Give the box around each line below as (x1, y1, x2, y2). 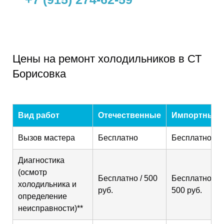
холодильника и (18, 180, 76, 188)
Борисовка (12, 67, 66, 80)
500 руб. (171, 186, 202, 194)
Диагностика (18, 156, 64, 164)
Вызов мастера (18, 133, 75, 142)
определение (18, 192, 67, 200)
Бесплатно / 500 (98, 174, 157, 182)
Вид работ (18, 111, 59, 119)
